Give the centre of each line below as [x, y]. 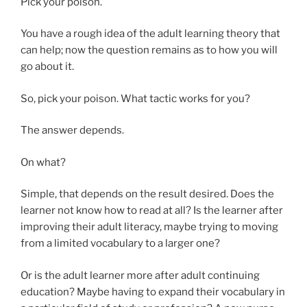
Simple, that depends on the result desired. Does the [147, 194]
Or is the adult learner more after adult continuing [140, 275]
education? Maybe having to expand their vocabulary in [153, 292]
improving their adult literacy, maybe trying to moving [149, 227]
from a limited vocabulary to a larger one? [120, 243]
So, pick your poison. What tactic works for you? [135, 98]
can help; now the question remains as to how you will [149, 50]
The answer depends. [72, 130]
